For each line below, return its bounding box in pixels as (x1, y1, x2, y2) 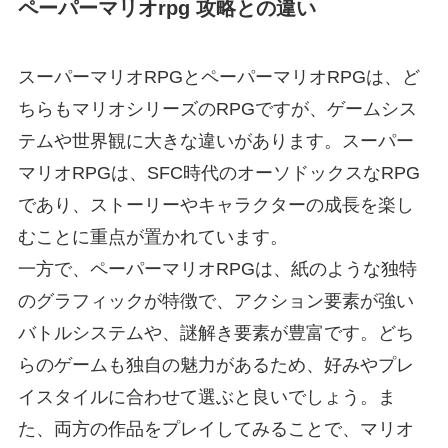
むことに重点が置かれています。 (17, 227, 288, 248)
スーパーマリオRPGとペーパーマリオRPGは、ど (17, 67, 420, 88)
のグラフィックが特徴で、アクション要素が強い (17, 291, 414, 312)
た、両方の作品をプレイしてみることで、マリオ (17, 419, 414, 440)
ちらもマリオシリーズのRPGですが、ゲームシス (17, 99, 417, 120)
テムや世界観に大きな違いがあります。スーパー (17, 131, 414, 152)
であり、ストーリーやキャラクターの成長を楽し (17, 195, 414, 216)
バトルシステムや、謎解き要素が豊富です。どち (17, 323, 414, 344)
